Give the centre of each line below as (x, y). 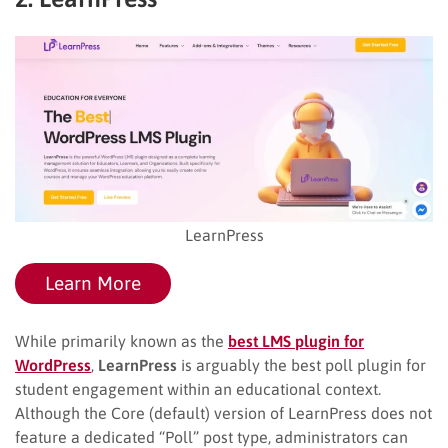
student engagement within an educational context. (198, 388)
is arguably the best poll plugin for (301, 364)
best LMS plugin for (296, 340)
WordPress (53, 364)
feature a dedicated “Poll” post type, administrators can (211, 436)
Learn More (93, 282)
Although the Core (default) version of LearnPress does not (223, 412)
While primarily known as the (121, 340)
